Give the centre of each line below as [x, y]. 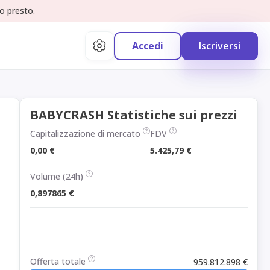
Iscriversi [220, 46]
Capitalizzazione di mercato [85, 133]
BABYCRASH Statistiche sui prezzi [134, 115]
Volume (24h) [57, 176]
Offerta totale [58, 261]
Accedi [148, 46]
